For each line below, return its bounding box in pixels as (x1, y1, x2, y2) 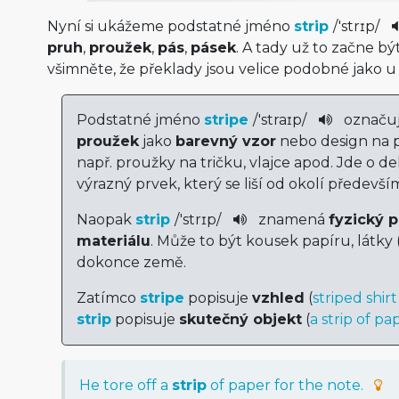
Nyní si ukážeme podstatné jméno (46, 17, 294, 35)
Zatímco (76, 289, 140, 306)
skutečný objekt (178, 310, 302, 328)
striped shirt (312, 289, 397, 306)
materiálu (76, 232, 151, 249)
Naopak (76, 210, 135, 228)
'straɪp (257, 110, 302, 128)
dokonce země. (76, 253, 186, 271)
